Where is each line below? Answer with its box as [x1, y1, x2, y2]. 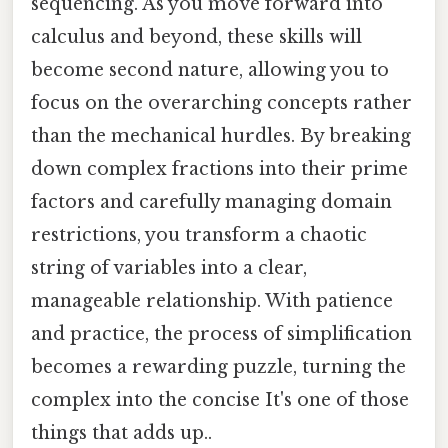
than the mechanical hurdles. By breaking [31, 125, 411, 148]
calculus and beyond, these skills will [31, 26, 362, 49]
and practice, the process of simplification [31, 323, 412, 346]
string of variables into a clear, [31, 257, 307, 280]
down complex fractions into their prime [31, 158, 408, 181]
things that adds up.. [31, 422, 212, 445]
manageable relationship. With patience [31, 290, 393, 313]
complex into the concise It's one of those [31, 389, 409, 412]
